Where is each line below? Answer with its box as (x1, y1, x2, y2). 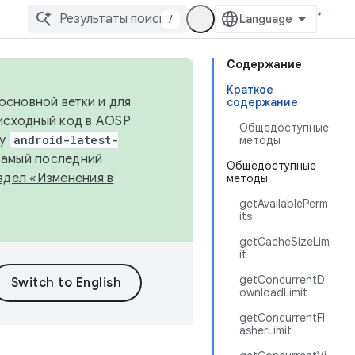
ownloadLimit (239, 285, 307, 300)
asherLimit (239, 323, 292, 338)
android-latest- (13, 132, 119, 147)
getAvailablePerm (239, 197, 328, 211)
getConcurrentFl (239, 311, 325, 325)
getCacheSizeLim (239, 235, 330, 249)
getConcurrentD (239, 273, 325, 287)
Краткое (227, 82, 273, 97)
